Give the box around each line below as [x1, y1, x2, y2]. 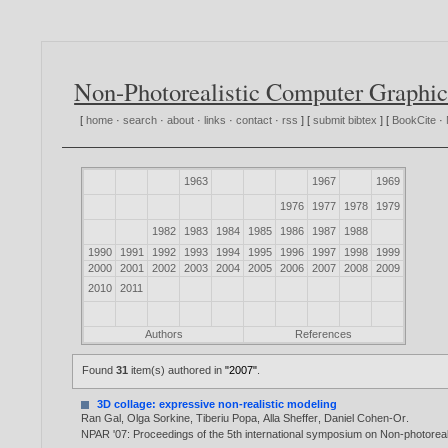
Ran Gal [81, 412, 122, 425]
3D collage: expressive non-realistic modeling [97, 398, 338, 411]
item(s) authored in [128, 364, 226, 377]
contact [236, 114, 273, 127]
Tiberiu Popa [196, 412, 258, 425]
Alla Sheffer [263, 412, 319, 425]
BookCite [392, 114, 437, 127]
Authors [144, 328, 183, 341]
